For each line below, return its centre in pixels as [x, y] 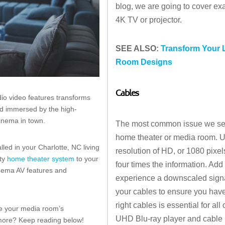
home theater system [41, 158]
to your [86, 158]
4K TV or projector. [150, 20]
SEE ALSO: [138, 48]
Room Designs [144, 62]
